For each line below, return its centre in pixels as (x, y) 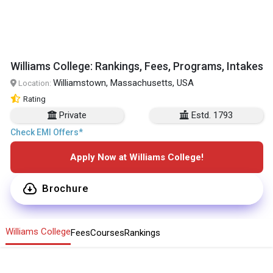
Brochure (65, 189)
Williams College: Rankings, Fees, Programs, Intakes (136, 66)
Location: (34, 83)
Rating (34, 99)
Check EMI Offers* (46, 132)
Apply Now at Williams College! (136, 157)
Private (73, 115)
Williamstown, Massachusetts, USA (123, 83)
